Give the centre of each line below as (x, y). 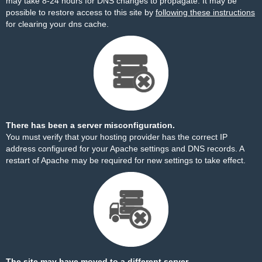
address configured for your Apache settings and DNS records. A (125, 149)
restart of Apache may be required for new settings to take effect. (126, 160)
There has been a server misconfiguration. (90, 125)
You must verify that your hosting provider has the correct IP (117, 137)
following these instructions (205, 12)
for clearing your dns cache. (57, 24)
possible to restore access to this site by (81, 12)
